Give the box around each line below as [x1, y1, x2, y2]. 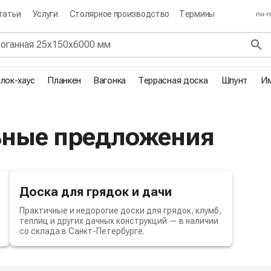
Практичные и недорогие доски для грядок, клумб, [19, 205, 221, 215]
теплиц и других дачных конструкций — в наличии [19, 215, 218, 226]
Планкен [47, 74, 82, 86]
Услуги [32, 9, 58, 19]
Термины [179, 9, 215, 19]
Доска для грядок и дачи [19, 184, 172, 199]
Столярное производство [69, 9, 170, 19]
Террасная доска [137, 74, 208, 86]
